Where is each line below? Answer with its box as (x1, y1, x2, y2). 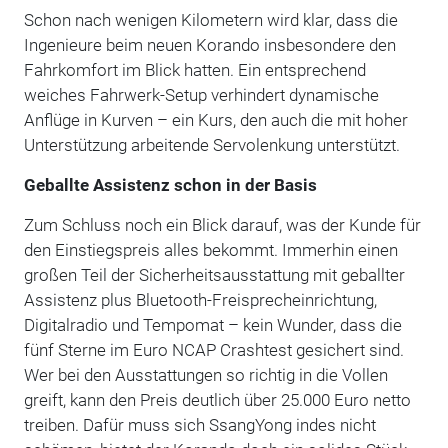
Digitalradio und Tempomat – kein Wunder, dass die (23, 314, 402, 335)
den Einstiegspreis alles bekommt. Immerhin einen (23, 239, 398, 260)
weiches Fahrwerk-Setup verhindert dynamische (23, 84, 379, 105)
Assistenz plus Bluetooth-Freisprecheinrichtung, (23, 289, 377, 310)
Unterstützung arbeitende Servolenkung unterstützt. (23, 134, 400, 155)
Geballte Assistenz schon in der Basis (23, 174, 317, 195)
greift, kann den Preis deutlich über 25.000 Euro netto (23, 389, 411, 410)
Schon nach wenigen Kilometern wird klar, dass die (23, 9, 398, 30)
